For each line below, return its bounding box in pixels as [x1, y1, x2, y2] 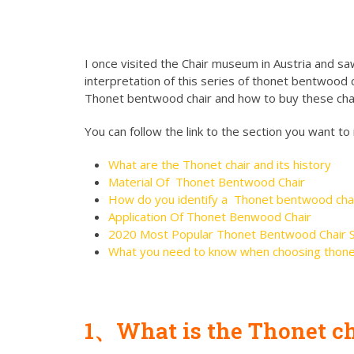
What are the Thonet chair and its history [108, 156, 331, 172]
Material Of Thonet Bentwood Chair [108, 173, 305, 190]
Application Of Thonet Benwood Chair [108, 208, 311, 224]
